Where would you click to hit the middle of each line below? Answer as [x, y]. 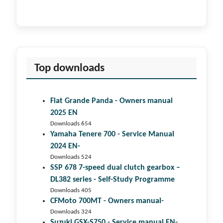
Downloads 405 [71, 191]
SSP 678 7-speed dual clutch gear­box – [115, 168]
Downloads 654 [71, 124]
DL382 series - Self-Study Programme [112, 180]
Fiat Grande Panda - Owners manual [111, 101]
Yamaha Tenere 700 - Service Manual [112, 135]
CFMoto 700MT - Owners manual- [107, 201]
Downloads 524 [71, 157]
